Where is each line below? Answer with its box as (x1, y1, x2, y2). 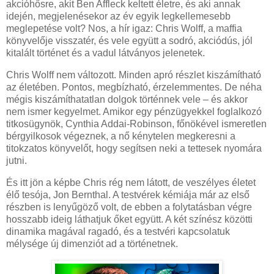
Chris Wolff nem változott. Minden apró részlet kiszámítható (6, 70, 261, 81)
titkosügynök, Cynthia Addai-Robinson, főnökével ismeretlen (6, 119, 267, 130)
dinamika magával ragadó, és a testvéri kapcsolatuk (6, 226, 230, 237)
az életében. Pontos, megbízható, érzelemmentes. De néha (6, 82, 262, 93)
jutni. (6, 155, 27, 166)
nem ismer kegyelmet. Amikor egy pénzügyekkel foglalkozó (6, 106, 262, 117)
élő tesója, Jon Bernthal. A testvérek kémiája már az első (6, 190, 250, 201)
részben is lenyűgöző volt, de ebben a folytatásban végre (6, 202, 252, 213)
